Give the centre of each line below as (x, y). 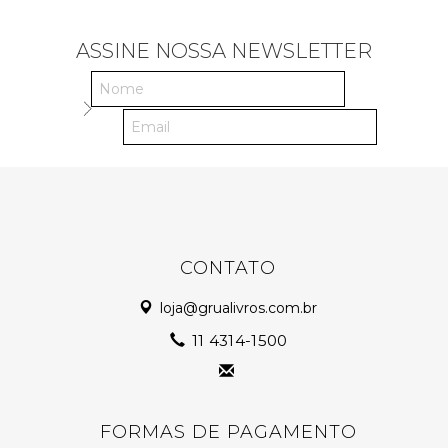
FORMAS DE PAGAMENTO (228, 432)
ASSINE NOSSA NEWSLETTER (224, 51)
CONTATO (228, 268)
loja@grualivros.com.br (237, 308)
